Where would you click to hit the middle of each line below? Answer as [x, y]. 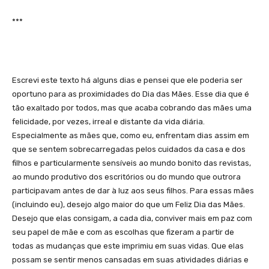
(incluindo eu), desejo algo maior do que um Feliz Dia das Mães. [128, 204]
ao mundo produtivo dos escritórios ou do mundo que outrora [126, 177]
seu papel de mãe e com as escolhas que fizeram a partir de [123, 232]
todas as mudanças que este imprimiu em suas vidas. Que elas [128, 246]
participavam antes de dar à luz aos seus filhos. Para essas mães [133, 190]
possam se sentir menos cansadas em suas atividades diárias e [130, 259]
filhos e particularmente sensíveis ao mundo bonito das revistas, [131, 163]
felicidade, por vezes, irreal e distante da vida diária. [108, 121]
